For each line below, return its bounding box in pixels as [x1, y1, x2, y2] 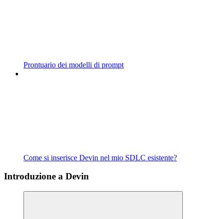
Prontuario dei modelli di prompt [23, 60, 124, 69]
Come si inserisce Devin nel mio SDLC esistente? [23, 153, 177, 162]
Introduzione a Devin [4, 171, 89, 182]
